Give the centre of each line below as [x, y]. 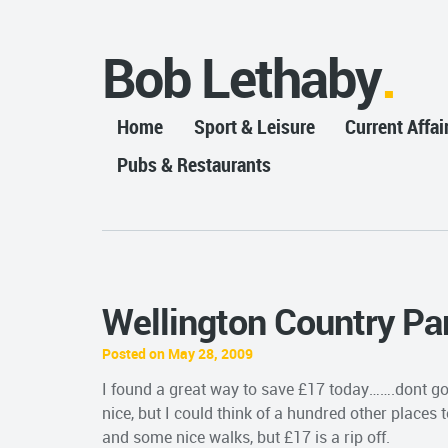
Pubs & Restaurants [194, 165]
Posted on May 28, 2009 [177, 353]
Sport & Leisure [254, 127]
